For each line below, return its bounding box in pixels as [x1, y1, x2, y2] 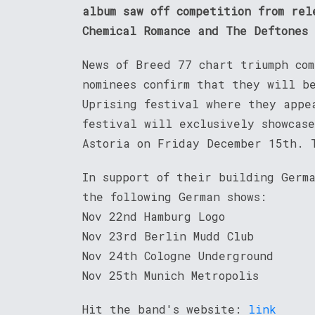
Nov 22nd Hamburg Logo [82, 209, 225, 224]
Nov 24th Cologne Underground [82, 248, 274, 264]
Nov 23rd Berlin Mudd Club [82, 229, 254, 244]
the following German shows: [82, 189, 266, 205]
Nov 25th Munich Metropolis [82, 268, 259, 283]
